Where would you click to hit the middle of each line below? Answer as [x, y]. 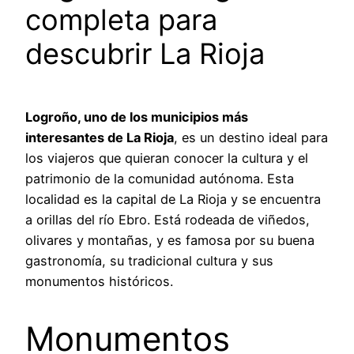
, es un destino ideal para [251, 138]
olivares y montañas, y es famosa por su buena [170, 241]
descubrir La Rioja [145, 54]
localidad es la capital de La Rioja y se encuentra [173, 200]
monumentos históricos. [99, 282]
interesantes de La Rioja [100, 138]
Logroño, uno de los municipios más [137, 117]
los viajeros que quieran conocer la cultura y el [167, 158]
